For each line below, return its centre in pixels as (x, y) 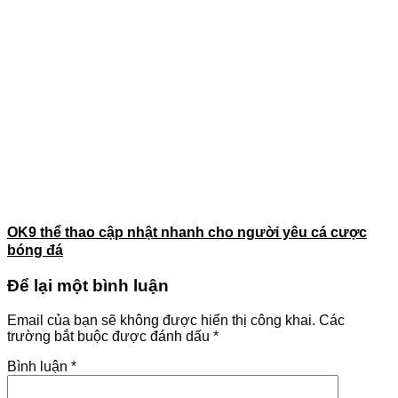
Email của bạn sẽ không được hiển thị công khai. (161, 320)
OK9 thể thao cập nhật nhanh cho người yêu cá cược (187, 233)
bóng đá (35, 251)
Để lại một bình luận (88, 285)
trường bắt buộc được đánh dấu (110, 336)
